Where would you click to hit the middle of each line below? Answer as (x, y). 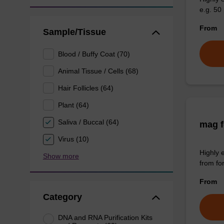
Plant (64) (74, 105)
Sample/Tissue (74, 32)
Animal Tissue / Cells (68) (98, 71)
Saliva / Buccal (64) (89, 122)
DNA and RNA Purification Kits (105, 217)
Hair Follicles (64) (86, 88)
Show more (61, 156)
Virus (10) (74, 139)
